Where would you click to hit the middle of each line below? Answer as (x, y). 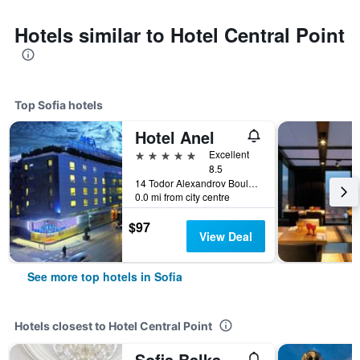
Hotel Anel (175, 137)
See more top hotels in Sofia (105, 276)
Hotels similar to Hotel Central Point (180, 35)
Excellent (229, 154)
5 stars (153, 154)
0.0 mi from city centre (182, 196)
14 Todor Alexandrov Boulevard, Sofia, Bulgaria (253, 183)
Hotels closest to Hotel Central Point (113, 326)
